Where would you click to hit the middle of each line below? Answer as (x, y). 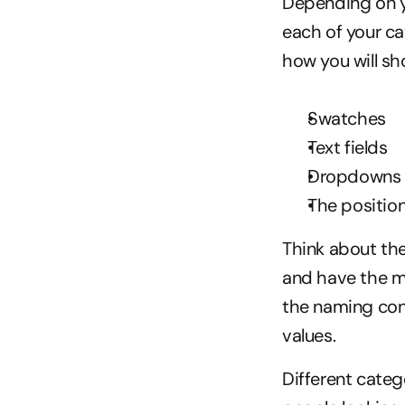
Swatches (347, 118)
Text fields (348, 147)
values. (309, 335)
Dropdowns (354, 176)
